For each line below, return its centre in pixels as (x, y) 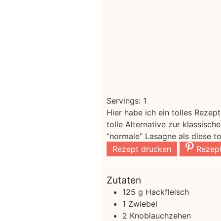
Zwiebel (143, 204)
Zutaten (124, 180)
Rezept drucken (142, 149)
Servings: (125, 101)
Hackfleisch (167, 192)
